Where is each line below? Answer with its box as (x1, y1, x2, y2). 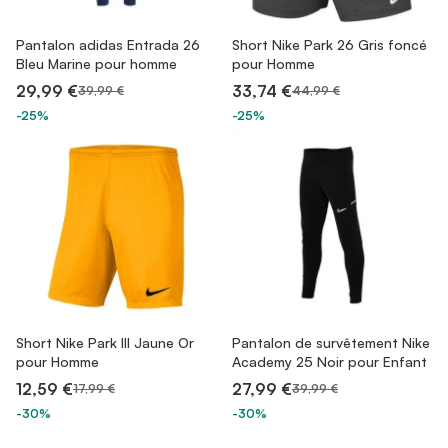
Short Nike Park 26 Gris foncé (232, 36, 427, 53)
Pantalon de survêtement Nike (232, 334, 430, 351)
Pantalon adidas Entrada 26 (16, 36, 200, 53)
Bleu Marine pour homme (16, 55, 177, 72)
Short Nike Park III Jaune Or (16, 334, 194, 351)
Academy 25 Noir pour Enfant (232, 353, 427, 370)
